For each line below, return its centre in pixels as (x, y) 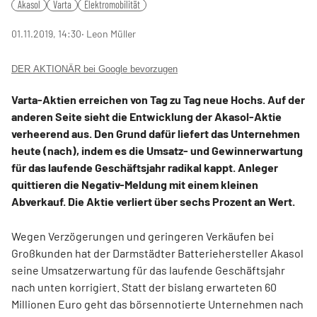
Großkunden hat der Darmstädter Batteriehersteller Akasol (157, 253)
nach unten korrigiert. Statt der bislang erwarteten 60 (144, 287)
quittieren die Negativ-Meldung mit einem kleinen (135, 184)
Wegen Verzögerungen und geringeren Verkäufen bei (143, 236)
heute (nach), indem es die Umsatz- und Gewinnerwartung (157, 150)
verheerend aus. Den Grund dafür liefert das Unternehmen (156, 133)
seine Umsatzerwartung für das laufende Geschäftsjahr (148, 270)
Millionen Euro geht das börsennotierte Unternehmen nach (157, 304)
